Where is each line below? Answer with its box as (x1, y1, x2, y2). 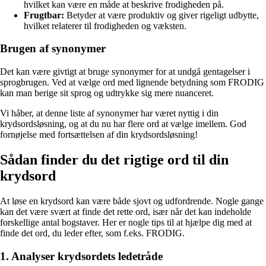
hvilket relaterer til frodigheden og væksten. (24, 20, 186, 31)
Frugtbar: (24, 9, 64, 20)
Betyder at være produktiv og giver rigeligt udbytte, (64, 9, 259, 20)
